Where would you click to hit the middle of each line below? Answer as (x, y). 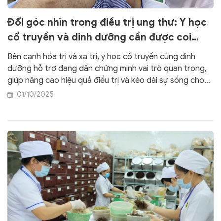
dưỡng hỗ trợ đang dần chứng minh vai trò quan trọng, (107, 68)
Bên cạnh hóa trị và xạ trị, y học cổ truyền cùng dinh (101, 56)
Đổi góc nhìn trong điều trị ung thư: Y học (107, 22)
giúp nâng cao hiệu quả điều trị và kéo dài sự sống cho (106, 80)
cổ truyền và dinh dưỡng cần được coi (99, 37)
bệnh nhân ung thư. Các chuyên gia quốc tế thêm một (106, 92)
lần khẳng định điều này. (50, 104)
